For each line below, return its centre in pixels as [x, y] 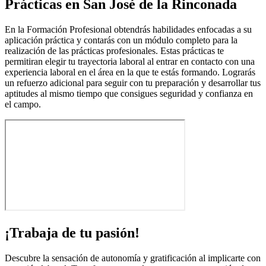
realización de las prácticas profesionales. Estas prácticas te [114, 50]
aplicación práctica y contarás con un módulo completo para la [121, 40]
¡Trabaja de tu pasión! [72, 232]
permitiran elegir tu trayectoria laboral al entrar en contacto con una [130, 61]
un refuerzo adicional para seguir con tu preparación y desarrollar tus [133, 83]
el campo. [23, 104]
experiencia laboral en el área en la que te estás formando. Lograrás [130, 72]
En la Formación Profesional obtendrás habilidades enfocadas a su [128, 29]
